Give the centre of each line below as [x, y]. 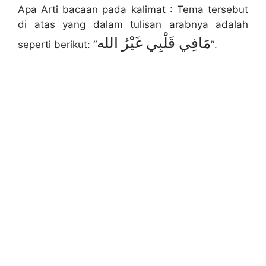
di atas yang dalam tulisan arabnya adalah [133, 25]
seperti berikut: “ [57, 45]
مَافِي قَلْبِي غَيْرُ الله [154, 43]
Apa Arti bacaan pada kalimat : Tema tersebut [133, 10]
